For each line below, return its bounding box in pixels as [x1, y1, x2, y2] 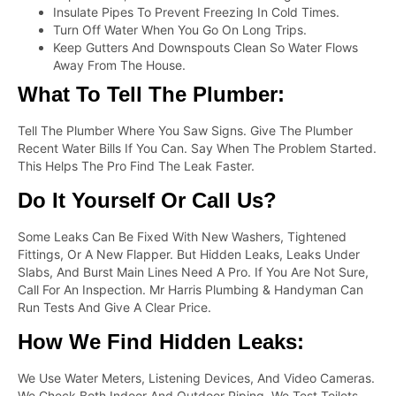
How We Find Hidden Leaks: [18, 330, 304, 354]
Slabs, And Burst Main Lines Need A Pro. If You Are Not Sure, [18, 264, 369, 280]
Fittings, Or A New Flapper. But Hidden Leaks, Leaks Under [18, 247, 360, 263]
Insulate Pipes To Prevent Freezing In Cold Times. [53, 4, 339, 19]
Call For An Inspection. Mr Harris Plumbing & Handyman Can [18, 282, 363, 298]
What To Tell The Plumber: [18, 81, 285, 106]
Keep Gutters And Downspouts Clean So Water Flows [53, 39, 358, 55]
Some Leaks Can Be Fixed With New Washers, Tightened [18, 229, 346, 245]
